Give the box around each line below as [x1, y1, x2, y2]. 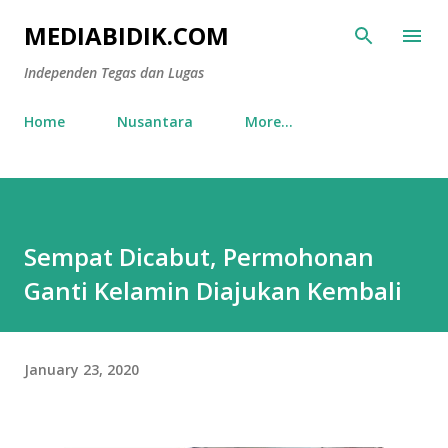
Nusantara [117, 112, 193, 131]
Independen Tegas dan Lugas [24, 63, 204, 82]
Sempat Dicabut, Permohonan [24, 240, 374, 273]
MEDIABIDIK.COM [24, 19, 229, 52]
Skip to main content [154, 16, 294, 34]
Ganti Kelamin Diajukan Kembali [24, 274, 402, 307]
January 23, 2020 [24, 359, 139, 379]
